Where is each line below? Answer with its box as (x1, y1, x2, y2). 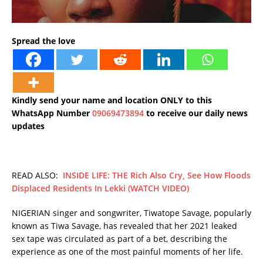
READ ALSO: (12, 170, 63, 181)
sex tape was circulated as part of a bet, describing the (12, 233, 227, 245)
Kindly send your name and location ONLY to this (12, 95, 212, 106)
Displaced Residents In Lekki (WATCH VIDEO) (12, 183, 189, 194)
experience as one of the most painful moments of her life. (12, 246, 243, 258)
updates (12, 120, 45, 132)
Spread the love (12, 35, 75, 47)
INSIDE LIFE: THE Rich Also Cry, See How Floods (63, 170, 251, 181)
